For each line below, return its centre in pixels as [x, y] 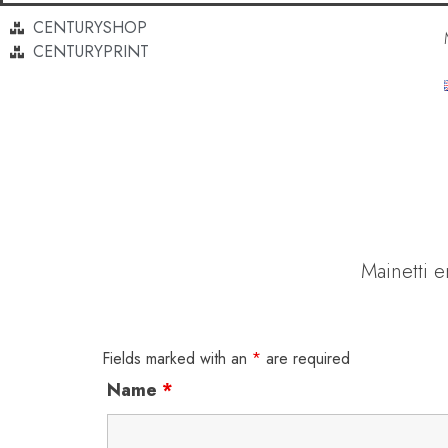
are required [305, 358]
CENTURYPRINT [90, 51]
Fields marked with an [177, 358]
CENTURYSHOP [89, 27]
